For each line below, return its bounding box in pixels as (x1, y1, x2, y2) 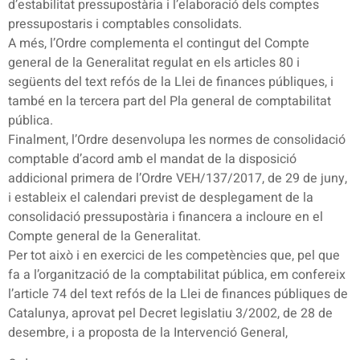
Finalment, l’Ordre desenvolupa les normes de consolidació (8, 130, 346, 150)
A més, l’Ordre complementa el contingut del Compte (8, 34, 309, 54)
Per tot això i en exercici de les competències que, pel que (8, 246, 340, 266)
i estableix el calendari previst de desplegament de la (8, 188, 313, 208)
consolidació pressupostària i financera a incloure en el (8, 207, 323, 227)
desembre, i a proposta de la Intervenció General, (8, 323, 288, 343)
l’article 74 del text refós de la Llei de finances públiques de (8, 284, 348, 305)
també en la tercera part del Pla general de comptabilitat (8, 92, 331, 112)
